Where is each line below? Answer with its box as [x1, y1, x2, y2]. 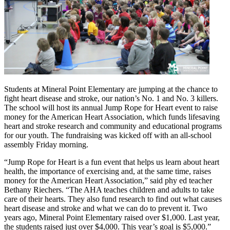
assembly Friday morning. [4, 140, 88, 149]
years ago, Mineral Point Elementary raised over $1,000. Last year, [4, 213, 220, 222]
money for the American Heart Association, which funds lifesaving [4, 112, 220, 121]
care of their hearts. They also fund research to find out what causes [4, 194, 222, 203]
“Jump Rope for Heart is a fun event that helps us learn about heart [4, 157, 219, 166]
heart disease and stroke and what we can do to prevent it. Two [4, 203, 207, 213]
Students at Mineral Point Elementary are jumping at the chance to [4, 84, 218, 93]
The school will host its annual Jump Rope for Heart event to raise [4, 103, 218, 112]
